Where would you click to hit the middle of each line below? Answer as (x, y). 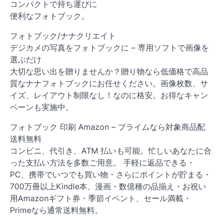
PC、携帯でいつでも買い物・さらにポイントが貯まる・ (111, 175)
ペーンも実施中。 (42, 107)
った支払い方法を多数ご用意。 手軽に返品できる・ (102, 163)
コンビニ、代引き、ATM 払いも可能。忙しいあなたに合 (111, 151)
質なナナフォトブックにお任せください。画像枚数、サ (109, 83)
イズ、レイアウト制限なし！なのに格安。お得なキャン (109, 95)
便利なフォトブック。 (50, 16)
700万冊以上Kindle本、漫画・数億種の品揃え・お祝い (108, 187)
